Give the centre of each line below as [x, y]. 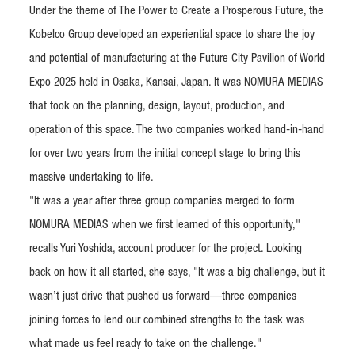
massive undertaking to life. [92, 178]
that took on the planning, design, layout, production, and [157, 107]
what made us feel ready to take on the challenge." [145, 345]
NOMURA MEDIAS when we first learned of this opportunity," [165, 226]
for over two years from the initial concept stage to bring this [165, 155]
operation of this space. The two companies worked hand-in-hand [177, 131]
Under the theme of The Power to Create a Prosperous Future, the [176, 12]
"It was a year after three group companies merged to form [162, 202]
